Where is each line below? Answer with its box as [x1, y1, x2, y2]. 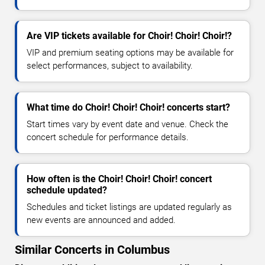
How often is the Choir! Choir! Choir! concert [27, 173, 212, 185]
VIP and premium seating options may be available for [27, 47, 234, 59]
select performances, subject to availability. [27, 60, 193, 72]
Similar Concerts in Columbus [15, 243, 170, 257]
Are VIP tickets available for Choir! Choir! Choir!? [27, 30, 232, 42]
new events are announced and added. [27, 215, 176, 226]
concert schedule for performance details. [27, 132, 189, 143]
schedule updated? [27, 185, 107, 196]
